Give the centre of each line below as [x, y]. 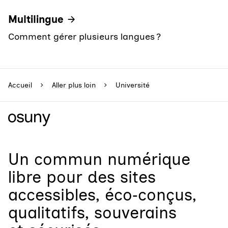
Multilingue [36, 19]
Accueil [20, 85]
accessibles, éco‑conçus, [102, 195]
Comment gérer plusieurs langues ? [84, 37]
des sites [122, 177]
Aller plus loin [74, 85]
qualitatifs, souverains [92, 213]
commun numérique [112, 159]
